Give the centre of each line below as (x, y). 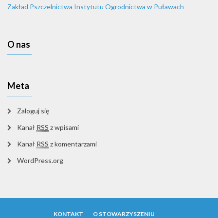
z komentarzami (73, 144)
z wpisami (64, 127)
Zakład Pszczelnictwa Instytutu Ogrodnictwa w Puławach (96, 6)
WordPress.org (40, 160)
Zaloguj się (33, 110)
